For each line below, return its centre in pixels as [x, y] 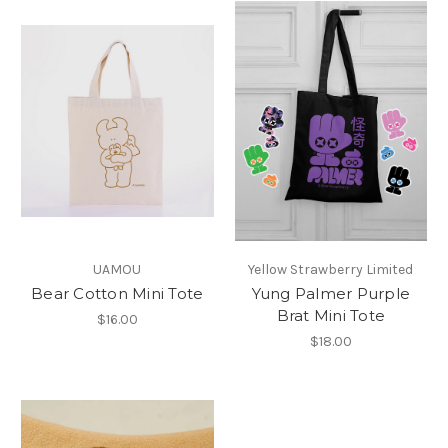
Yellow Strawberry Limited [331, 269]
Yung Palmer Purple [330, 293]
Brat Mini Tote [330, 315]
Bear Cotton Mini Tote [117, 293]
